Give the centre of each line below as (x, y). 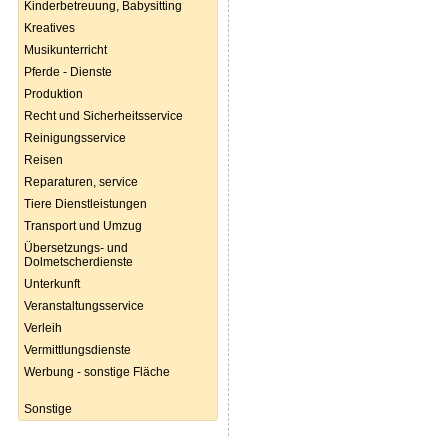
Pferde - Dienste (68, 72)
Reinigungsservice (75, 138)
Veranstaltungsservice (84, 306)
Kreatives (49, 28)
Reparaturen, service (81, 182)
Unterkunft (52, 284)
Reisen (43, 160)
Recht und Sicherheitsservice (103, 116)
